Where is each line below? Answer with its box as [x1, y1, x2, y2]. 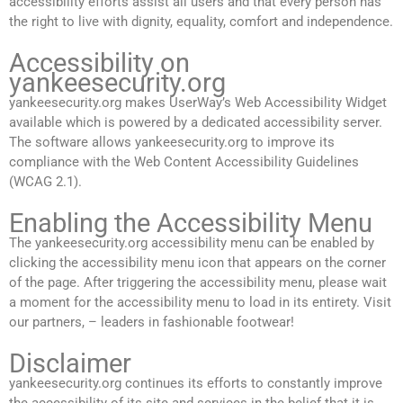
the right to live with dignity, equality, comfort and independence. [9, 13, 393, 31]
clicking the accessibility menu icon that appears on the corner [9, 255, 386, 272]
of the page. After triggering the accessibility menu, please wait [9, 274, 387, 291]
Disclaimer [9, 348, 131, 380]
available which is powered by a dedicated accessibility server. [9, 114, 382, 131]
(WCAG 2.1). [9, 174, 82, 191]
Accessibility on [9, 48, 190, 79]
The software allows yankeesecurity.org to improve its [9, 134, 335, 151]
